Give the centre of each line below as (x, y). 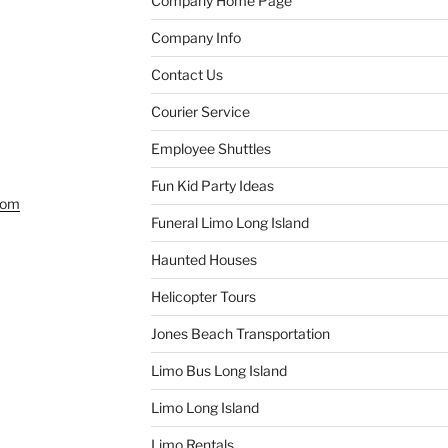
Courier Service (200, 111)
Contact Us (186, 74)
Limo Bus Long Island (218, 370)
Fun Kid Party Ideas (212, 185)
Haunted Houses (203, 259)
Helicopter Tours (203, 296)
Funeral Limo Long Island (229, 222)
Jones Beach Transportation (240, 333)
